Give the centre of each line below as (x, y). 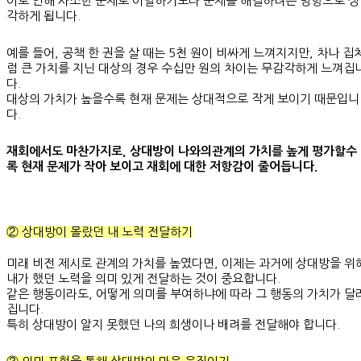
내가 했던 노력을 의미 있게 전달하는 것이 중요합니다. (143, 278)
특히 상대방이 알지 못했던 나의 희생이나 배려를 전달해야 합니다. (173, 324)
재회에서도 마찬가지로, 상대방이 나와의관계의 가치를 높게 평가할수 (182, 151)
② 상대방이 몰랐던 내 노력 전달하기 (100, 231)
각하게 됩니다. (44, 15)
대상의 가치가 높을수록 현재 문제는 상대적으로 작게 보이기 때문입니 (183, 98)
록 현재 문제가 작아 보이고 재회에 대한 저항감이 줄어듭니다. (162, 166)
